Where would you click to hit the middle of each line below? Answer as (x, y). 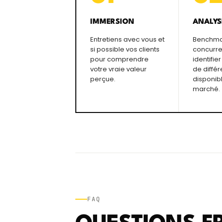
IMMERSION (112, 22)
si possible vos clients (125, 50)
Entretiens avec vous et (127, 40)
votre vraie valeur (118, 69)
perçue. (103, 79)
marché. (207, 89)
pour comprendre (119, 59)
